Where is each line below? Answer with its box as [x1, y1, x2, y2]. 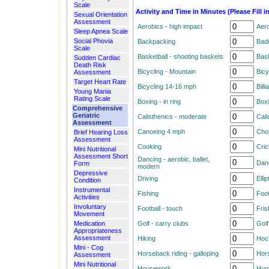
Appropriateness [74, 227, 122, 234]
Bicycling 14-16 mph [138, 83, 196, 90]
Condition [74, 177, 101, 184]
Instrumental [74, 186, 110, 193]
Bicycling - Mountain [138, 68, 196, 75]
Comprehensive [73, 104, 122, 112]
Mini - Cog [74, 244, 103, 251]
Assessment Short [74, 153, 128, 160]
